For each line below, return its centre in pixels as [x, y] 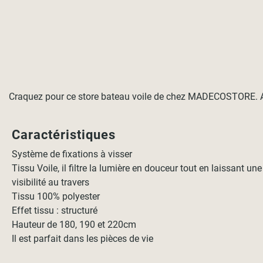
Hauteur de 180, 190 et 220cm [74, 225]
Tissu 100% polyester [56, 196]
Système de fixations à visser [72, 154]
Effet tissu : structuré [55, 210]
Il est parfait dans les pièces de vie [83, 239]
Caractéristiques [66, 135]
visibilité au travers [51, 182]
